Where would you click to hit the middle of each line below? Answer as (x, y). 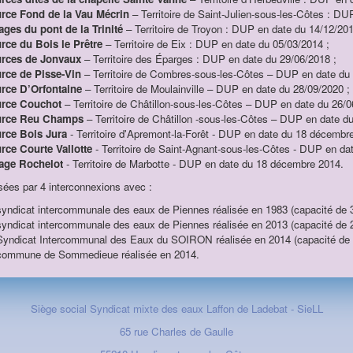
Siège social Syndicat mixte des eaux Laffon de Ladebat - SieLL (176, 308)
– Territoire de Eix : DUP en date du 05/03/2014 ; (216, 44)
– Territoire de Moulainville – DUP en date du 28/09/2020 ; (216, 89)
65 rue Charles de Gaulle (176, 331)
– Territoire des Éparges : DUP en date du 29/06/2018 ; (208, 59)
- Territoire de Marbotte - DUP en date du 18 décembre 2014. (204, 163)
